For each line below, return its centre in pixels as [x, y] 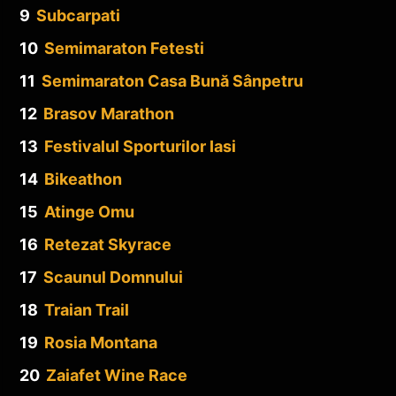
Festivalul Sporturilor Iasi [140, 146]
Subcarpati [78, 15]
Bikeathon [83, 179]
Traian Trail [87, 309]
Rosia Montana [101, 342]
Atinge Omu [89, 211]
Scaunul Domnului [113, 277]
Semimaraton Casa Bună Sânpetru [172, 80]
